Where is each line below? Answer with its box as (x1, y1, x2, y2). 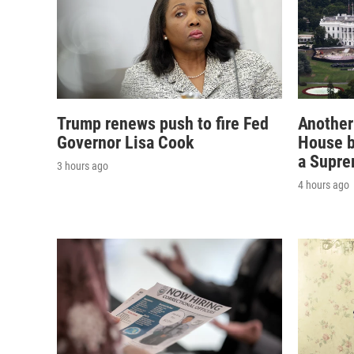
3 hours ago (57, 159, 108, 172)
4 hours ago (298, 178, 349, 191)
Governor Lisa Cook (57, 132, 194, 153)
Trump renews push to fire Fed (57, 113, 269, 134)
